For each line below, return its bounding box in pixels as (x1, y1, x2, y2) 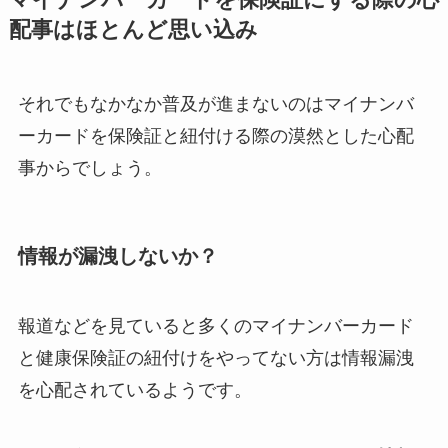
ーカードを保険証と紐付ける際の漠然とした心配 (17, 125, 414, 146)
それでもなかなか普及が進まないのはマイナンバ (17, 93, 414, 114)
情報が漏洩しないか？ (17, 245, 218, 268)
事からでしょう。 (17, 157, 162, 178)
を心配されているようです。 (17, 379, 252, 400)
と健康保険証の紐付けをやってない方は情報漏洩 (17, 347, 414, 368)
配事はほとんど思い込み (8, 17, 258, 42)
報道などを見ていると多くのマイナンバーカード (17, 315, 414, 336)
